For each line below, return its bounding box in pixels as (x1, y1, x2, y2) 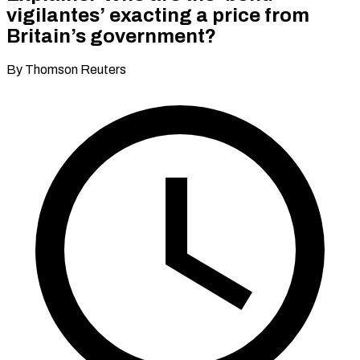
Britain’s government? (6, 25, 216, 47)
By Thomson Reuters (6, 62, 126, 76)
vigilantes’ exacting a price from (6, 4, 309, 26)
